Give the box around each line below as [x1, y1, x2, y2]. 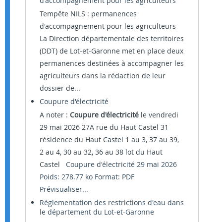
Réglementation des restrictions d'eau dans [40, 197, 184, 207]
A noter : [40, 110, 70, 119]
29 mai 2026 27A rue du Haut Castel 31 [40, 122, 168, 132]
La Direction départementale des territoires [40, 33, 184, 43]
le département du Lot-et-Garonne [40, 207, 154, 217]
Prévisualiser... [40, 184, 88, 194]
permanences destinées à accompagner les [40, 58, 184, 68]
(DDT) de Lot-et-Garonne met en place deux [40, 46, 183, 55]
